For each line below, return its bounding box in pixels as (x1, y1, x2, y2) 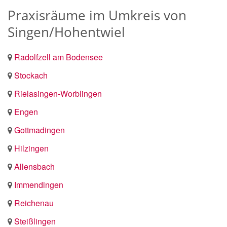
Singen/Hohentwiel (8, 23, 125, 41)
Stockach (14, 69, 48, 81)
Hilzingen (14, 142, 49, 154)
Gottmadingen (14, 124, 65, 136)
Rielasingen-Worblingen (14, 88, 102, 99)
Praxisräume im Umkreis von (8, 6, 186, 24)
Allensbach (14, 161, 55, 172)
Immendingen (14, 179, 63, 191)
